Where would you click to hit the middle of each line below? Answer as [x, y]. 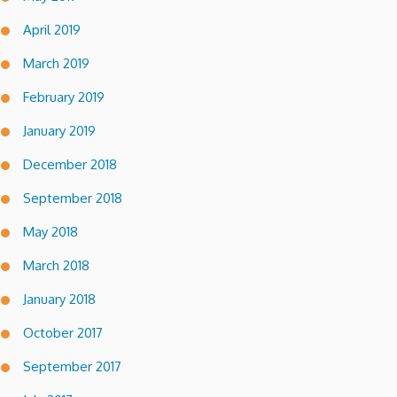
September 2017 [72, 366]
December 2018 [70, 164]
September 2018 [73, 198]
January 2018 [59, 299]
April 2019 [52, 29]
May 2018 [51, 231]
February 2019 [64, 97]
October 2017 [63, 332]
